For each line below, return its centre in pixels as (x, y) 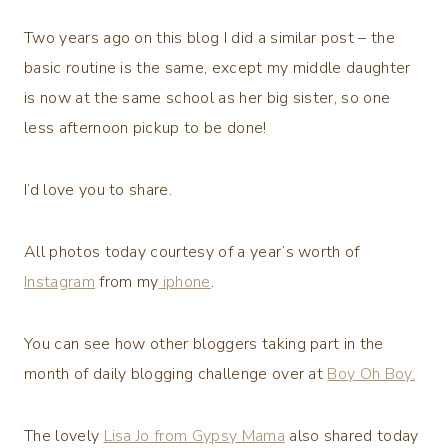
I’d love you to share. (98, 189)
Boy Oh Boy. (371, 373)
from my (126, 281)
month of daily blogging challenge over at (176, 373)
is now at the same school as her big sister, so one (207, 97)
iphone (184, 281)
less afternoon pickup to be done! (145, 127)
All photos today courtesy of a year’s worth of (192, 251)
